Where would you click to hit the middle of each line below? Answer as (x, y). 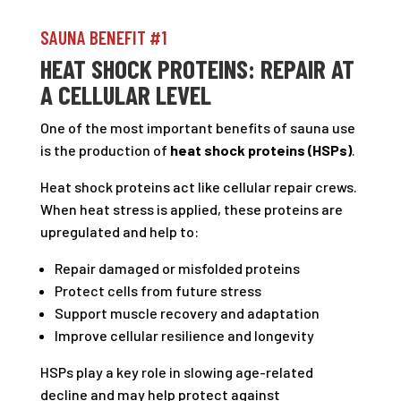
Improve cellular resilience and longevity (184, 335)
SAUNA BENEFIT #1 (103, 37)
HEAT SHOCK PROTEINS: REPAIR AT (197, 68)
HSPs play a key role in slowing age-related (176, 372)
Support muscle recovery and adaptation (187, 313)
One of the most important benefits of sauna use (197, 128)
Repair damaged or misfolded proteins (177, 268)
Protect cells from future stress (158, 290)
